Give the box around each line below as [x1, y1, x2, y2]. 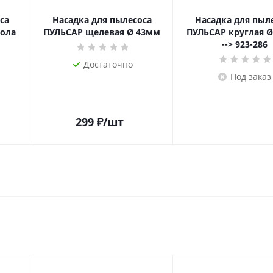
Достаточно [83, 58, 133, 70]
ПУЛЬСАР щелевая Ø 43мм [43, 26, 160, 38]
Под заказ [230, 71, 271, 82]
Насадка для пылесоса [52, 14, 152, 26]
